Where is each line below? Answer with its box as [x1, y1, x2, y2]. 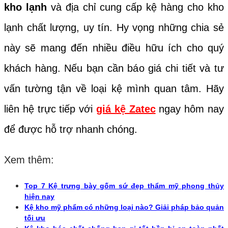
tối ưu [24, 213, 45, 222]
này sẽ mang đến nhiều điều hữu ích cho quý [4, 42, 224, 53]
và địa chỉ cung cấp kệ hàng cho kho [47, 1, 224, 13]
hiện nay [24, 192, 54, 201]
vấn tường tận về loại [4, 82, 111, 94]
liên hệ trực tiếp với [4, 103, 96, 115]
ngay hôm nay [155, 103, 224, 115]
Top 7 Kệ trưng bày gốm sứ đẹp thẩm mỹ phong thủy [24, 181, 224, 190]
